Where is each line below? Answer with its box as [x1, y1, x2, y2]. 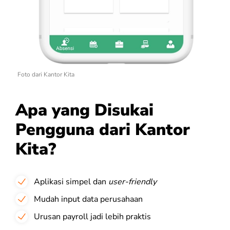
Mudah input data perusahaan [34, 193, 143, 205]
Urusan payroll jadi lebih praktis [34, 210, 151, 222]
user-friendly [108, 176, 157, 187]
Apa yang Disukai [15, 99, 154, 121]
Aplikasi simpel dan [34, 176, 108, 187]
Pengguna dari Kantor [15, 118, 190, 141]
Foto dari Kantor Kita [17, 70, 74, 79]
